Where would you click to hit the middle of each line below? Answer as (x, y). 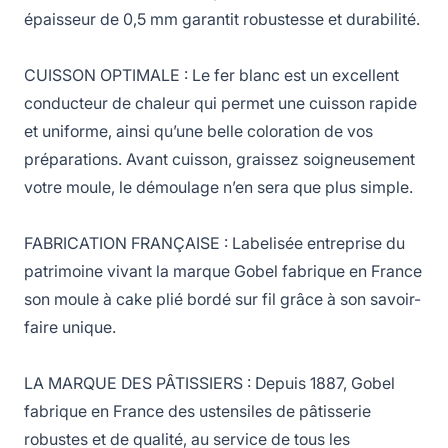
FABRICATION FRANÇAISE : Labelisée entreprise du (214, 243)
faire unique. (70, 327)
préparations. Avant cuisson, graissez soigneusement (219, 159)
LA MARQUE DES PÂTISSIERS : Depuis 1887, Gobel (209, 383)
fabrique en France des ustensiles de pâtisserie (197, 411)
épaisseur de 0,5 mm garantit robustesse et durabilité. (222, 19)
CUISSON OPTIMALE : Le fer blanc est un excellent (211, 75)
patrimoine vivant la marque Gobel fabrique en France (223, 271)
